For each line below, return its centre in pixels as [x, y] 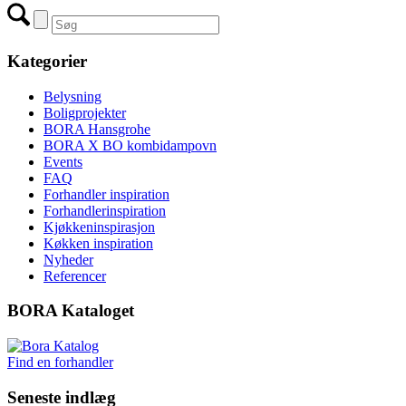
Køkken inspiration [98, 243]
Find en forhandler [60, 362]
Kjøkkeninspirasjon [99, 227]
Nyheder [68, 259]
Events [63, 161]
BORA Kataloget [71, 311]
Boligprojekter [85, 112]
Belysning [72, 96]
